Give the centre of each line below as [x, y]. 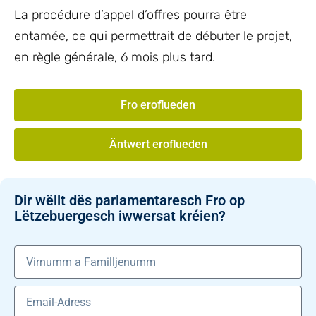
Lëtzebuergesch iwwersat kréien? [120, 216]
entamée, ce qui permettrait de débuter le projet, [153, 36]
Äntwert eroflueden [158, 144]
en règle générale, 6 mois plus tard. [115, 57]
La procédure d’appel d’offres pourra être [130, 15]
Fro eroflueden [158, 105]
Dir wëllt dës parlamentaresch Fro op [129, 200]
